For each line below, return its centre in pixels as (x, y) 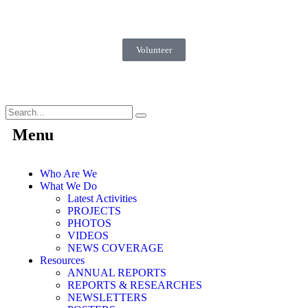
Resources (62, 260)
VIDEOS (88, 235)
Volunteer (154, 50)
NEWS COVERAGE (115, 248)
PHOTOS (89, 223)
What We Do (68, 186)
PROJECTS (94, 211)
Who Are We (68, 174)
